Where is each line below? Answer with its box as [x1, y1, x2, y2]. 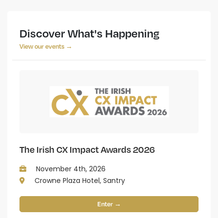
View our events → [19, 42, 73, 51]
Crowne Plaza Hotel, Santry [33, 176, 125, 186]
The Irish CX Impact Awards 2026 [19, 144, 155, 155]
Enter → [97, 200, 121, 208]
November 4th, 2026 [34, 164, 106, 174]
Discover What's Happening [19, 26, 160, 40]
